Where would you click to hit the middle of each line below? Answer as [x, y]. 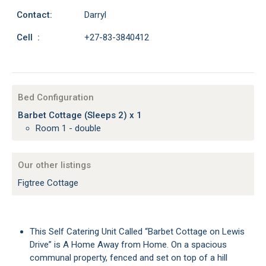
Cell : [28, 37]
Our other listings [54, 165]
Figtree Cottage [48, 183]
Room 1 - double [71, 128]
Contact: [34, 15]
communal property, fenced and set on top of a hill [129, 258]
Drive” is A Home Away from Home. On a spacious [128, 245]
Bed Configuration [56, 97]
